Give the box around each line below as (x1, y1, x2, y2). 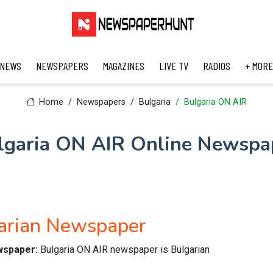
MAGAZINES (102, 59, 144, 73)
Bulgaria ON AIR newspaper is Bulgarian (40, 244, 210, 255)
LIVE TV (158, 59, 188, 73)
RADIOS (202, 59, 230, 73)
